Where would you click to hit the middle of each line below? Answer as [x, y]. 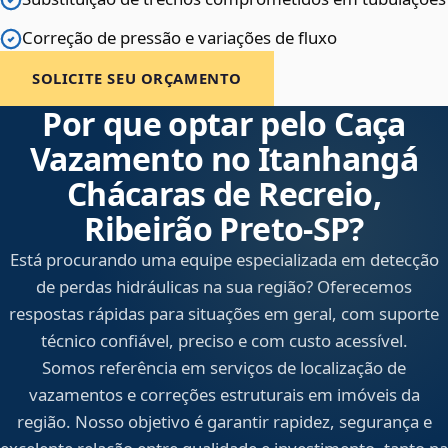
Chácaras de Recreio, [224, 194]
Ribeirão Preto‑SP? [224, 229]
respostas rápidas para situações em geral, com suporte [224, 314]
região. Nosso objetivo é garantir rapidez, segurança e [224, 422]
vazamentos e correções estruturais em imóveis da [224, 395]
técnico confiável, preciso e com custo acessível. [224, 341]
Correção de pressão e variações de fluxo [179, 38]
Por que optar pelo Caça [224, 124]
